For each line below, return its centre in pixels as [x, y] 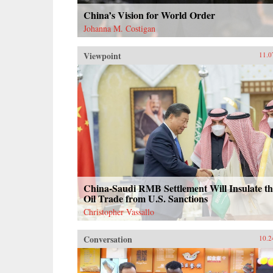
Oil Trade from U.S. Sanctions [146, 198]
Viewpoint [102, 55]
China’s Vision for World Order [149, 15]
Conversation [108, 239]
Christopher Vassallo [119, 211]
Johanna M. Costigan [119, 28]
